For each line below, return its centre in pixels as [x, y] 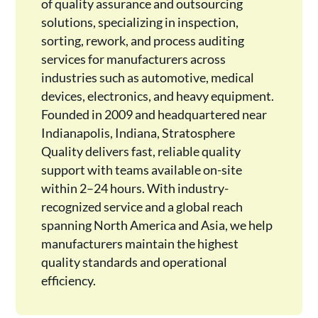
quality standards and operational [134, 262]
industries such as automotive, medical [147, 77]
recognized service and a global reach [142, 207]
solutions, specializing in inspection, [139, 22]
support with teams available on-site [141, 170]
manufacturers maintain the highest [139, 243]
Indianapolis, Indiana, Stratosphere [138, 133]
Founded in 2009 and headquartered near [154, 114]
